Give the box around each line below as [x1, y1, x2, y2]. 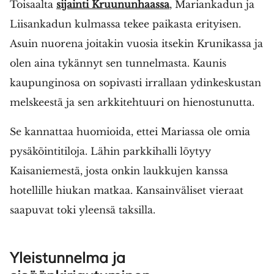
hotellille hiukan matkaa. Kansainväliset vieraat [10, 183, 243, 196]
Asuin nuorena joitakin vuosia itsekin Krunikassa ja [10, 37, 263, 50]
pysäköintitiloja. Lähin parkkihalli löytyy [10, 144, 211, 157]
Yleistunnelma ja [10, 248, 125, 267]
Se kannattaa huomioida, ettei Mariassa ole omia [10, 125, 250, 138]
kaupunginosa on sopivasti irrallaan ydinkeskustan [10, 76, 261, 89]
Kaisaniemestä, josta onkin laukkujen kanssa [10, 164, 228, 177]
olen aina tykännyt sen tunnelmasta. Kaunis [10, 56, 226, 69]
